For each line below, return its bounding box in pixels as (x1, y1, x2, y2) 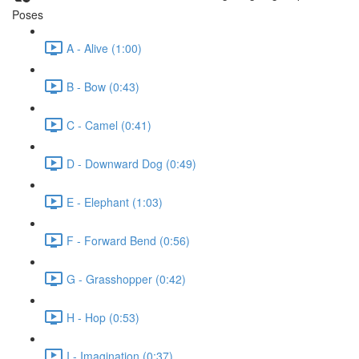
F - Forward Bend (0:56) (67, 232, 190, 248)
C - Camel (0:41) (67, 116, 151, 133)
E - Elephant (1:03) (67, 193, 163, 210)
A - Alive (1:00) (67, 39, 142, 56)
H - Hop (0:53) (67, 309, 139, 325)
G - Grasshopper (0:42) (67, 270, 186, 287)
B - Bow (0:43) (67, 78, 139, 95)
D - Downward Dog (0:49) (67, 155, 196, 171)
